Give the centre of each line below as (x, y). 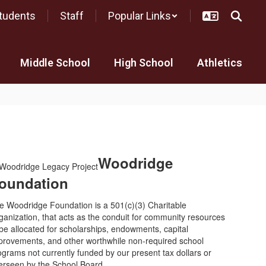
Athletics (220, 63)
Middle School (55, 63)
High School (144, 63)
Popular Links (140, 16)
